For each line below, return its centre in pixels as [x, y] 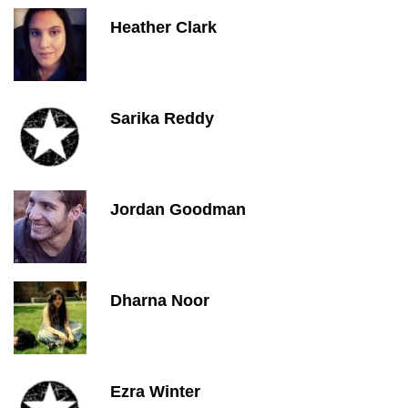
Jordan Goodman [178, 209]
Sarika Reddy [162, 118]
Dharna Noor [160, 301]
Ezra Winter [155, 392]
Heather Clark [163, 27]
